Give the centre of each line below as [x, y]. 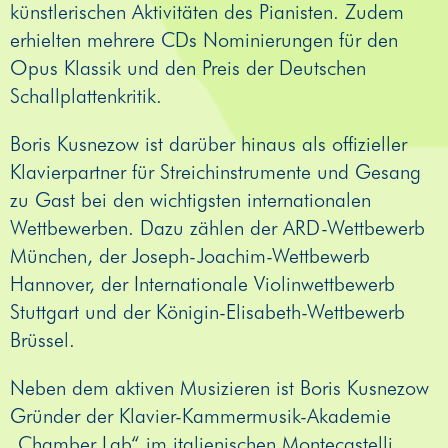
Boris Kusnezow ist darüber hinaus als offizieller [208, 143]
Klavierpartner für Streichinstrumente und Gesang [215, 171]
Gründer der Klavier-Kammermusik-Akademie [200, 415]
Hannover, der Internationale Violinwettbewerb [202, 283]
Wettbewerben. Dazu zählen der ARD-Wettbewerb [217, 227]
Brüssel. [42, 339]
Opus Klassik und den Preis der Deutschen [188, 67]
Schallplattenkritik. [86, 95]
